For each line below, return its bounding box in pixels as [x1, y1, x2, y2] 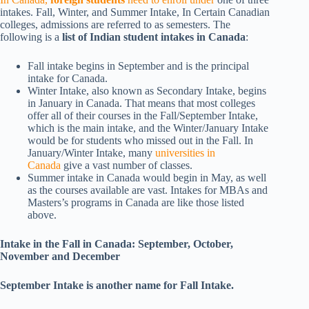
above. [28, 209, 57, 221]
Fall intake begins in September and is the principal [28, 60, 249, 72]
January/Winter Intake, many [28, 147, 155, 159]
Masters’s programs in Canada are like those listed [28, 197, 244, 209]
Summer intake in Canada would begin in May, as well [28, 172, 266, 184]
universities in [155, 147, 215, 159]
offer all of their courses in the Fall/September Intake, [28, 110, 258, 122]
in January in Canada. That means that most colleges [28, 97, 255, 110]
